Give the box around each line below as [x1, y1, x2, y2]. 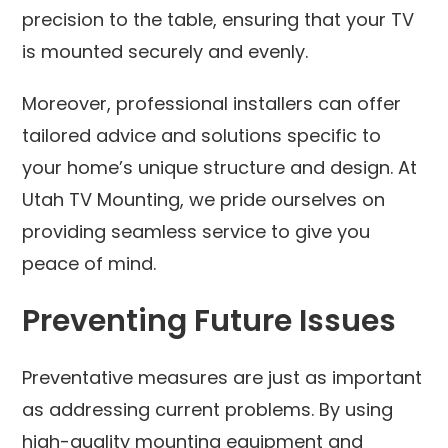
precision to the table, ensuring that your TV [22, 6, 415, 32]
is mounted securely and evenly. [22, 38, 309, 64]
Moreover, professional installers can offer [22, 90, 402, 116]
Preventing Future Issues [22, 299, 397, 342]
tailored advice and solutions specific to [22, 122, 382, 148]
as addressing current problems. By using [22, 396, 394, 422]
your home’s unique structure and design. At [22, 154, 418, 180]
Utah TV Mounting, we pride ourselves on [22, 186, 386, 212]
